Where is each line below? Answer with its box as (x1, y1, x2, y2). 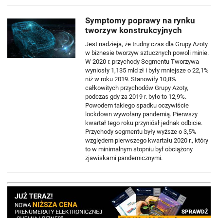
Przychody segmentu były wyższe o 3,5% (85, 127, 197, 135)
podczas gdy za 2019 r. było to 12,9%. (85, 92, 186, 100)
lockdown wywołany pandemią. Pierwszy (85, 110, 198, 118)
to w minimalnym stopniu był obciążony (85, 145, 193, 153)
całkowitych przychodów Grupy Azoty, (85, 84, 188, 91)
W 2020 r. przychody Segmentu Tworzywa (85, 57, 199, 65)
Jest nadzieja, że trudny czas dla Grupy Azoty (85, 40, 208, 48)
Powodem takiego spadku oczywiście (85, 101, 189, 109)
